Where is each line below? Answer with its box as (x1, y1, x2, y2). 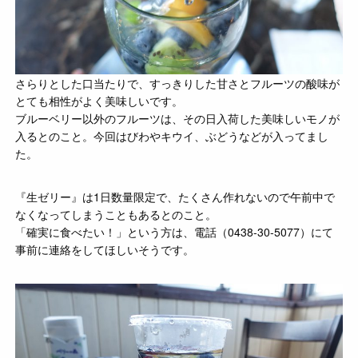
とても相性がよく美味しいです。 (15, 92, 184, 109)
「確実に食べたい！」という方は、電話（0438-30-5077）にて (15, 223, 334, 240)
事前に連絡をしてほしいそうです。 (15, 241, 195, 257)
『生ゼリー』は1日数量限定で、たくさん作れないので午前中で (15, 188, 336, 205)
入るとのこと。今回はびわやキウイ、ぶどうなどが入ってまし (15, 127, 329, 144)
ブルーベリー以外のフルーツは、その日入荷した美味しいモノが (15, 109, 340, 126)
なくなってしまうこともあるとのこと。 (15, 205, 217, 222)
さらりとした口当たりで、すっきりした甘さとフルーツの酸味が (15, 74, 340, 91)
